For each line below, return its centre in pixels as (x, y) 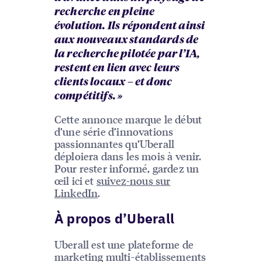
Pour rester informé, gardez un (127, 168)
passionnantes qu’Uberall (114, 143)
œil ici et (75, 180)
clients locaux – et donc (113, 82)
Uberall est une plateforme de (124, 244)
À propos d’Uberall (114, 218)
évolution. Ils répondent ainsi (130, 26)
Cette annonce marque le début (128, 119)
